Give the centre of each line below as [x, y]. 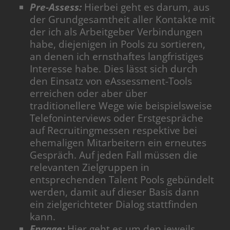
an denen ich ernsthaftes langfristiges [117, 56]
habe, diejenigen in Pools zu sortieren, [118, 44]
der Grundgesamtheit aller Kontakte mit [123, 19]
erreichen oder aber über [89, 93]
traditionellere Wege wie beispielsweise [121, 106]
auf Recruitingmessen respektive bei [114, 130]
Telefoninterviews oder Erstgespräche [117, 118]
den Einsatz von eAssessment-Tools [111, 81]
